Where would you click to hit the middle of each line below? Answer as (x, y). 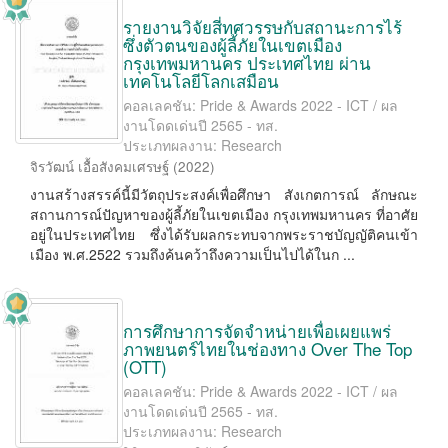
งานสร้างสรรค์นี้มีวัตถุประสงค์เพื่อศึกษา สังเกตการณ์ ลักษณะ (224, 194)
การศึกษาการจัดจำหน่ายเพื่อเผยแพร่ (257, 330)
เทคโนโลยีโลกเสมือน (201, 80)
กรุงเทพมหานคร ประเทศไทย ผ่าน (247, 62)
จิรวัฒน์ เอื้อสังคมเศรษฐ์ (99, 166)
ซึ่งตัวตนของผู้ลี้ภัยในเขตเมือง (232, 44)
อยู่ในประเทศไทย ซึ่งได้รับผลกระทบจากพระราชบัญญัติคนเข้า (224, 234)
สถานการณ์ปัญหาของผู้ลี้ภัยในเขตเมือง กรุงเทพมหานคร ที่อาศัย (224, 214)
